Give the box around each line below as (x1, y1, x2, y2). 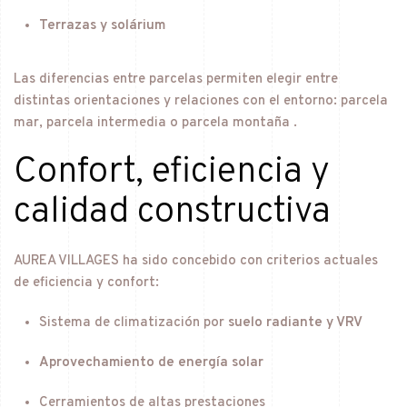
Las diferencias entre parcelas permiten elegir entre (14, 70, 338, 88)
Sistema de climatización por (38, 313, 228, 332)
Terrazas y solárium (38, 16, 165, 35)
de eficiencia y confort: (14, 273, 159, 292)
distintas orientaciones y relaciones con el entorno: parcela (14, 92, 388, 110)
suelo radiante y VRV (227, 313, 362, 332)
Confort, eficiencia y (14, 149, 330, 195)
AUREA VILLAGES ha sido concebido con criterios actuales (14, 252, 378, 270)
